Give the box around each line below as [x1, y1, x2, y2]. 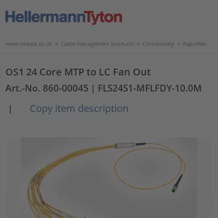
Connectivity [143, 40, 174, 47]
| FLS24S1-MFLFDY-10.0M [91, 82, 202, 94]
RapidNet [183, 40, 206, 47]
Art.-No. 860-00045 [5, 82, 89, 94]
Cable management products [61, 40, 134, 47]
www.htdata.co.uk [6, 40, 52, 47]
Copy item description [27, 101, 129, 115]
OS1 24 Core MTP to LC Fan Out [5, 65, 151, 78]
